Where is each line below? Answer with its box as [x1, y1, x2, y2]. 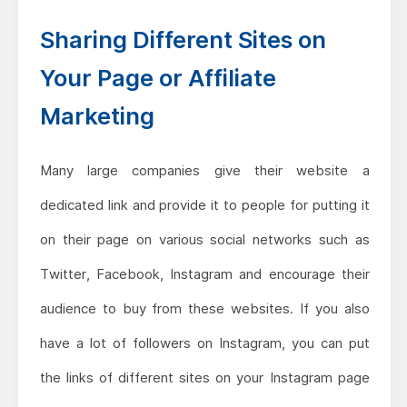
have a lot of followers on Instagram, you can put [39, 334, 370, 352]
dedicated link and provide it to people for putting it [39, 196, 370, 214]
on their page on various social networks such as [39, 231, 370, 249]
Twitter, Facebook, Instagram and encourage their [39, 265, 370, 283]
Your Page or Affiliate [39, 64, 276, 93]
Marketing [39, 102, 154, 131]
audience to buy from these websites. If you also [39, 300, 370, 318]
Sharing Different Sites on [39, 25, 326, 55]
